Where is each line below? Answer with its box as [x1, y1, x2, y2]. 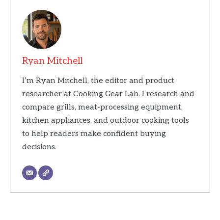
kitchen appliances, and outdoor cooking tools [22, 115, 189, 125]
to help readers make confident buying [22, 129, 166, 138]
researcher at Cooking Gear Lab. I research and [22, 89, 194, 99]
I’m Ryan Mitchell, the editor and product [22, 76, 174, 85]
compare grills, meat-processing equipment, [22, 102, 183, 112]
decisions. [22, 142, 56, 152]
